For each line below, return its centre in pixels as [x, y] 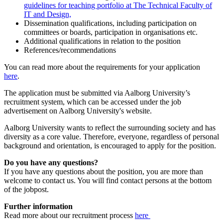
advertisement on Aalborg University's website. [80, 111]
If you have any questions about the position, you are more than [104, 171]
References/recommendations [71, 50]
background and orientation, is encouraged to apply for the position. [111, 145]
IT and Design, [48, 14]
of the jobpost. [31, 189]
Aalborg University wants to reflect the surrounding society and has [110, 127]
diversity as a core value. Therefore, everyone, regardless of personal [111, 136]
